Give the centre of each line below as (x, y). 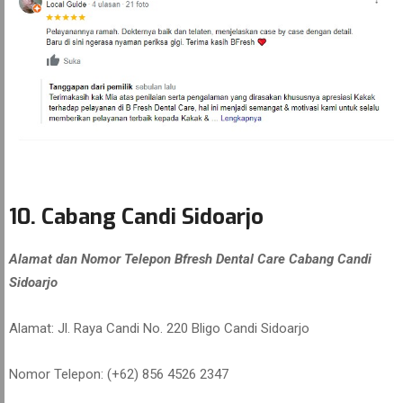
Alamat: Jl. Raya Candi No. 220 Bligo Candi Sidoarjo (159, 328)
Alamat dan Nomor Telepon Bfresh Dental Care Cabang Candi (190, 259)
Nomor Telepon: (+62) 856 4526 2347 (119, 374)
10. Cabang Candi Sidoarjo (136, 217)
